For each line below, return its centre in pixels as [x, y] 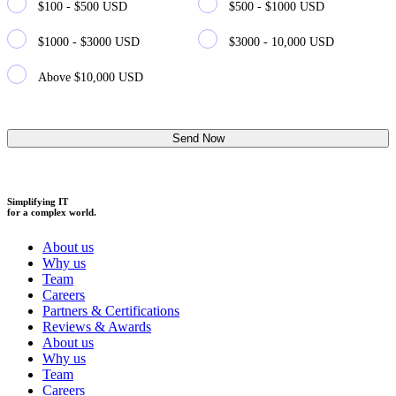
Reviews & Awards [97, 327]
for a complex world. [52, 213]
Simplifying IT [38, 202]
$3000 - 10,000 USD [282, 42]
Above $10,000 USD [91, 78]
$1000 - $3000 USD [89, 42]
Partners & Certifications [111, 311]
